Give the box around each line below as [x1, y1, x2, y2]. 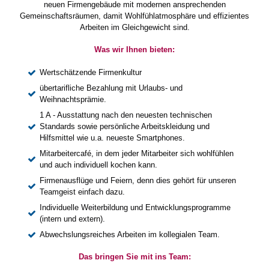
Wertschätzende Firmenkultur [40, 68, 142, 77]
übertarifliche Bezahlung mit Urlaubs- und [40, 83, 183, 92]
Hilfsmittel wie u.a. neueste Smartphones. [40, 133, 185, 142]
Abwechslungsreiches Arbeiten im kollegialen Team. [40, 230, 222, 239]
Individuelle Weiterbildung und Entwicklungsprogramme [40, 203, 231, 212]
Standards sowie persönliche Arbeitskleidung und [40, 122, 210, 131]
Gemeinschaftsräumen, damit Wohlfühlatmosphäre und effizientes [20, 11, 249, 20]
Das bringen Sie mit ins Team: [78, 252, 191, 261]
